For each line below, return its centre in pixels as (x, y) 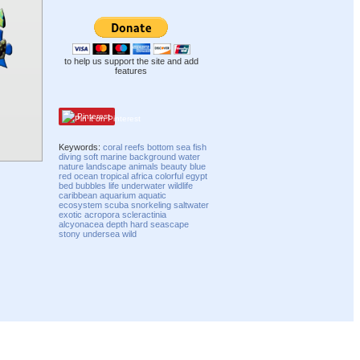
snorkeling (151, 205)
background (153, 156)
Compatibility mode (309, 335)
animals (144, 166)
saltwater (192, 205)
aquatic (153, 195)
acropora (102, 214)
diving (70, 156)
